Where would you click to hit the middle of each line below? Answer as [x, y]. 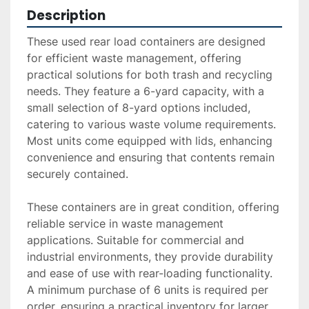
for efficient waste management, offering [134, 58]
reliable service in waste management [125, 224]
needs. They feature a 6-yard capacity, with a [146, 91]
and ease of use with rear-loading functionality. [150, 273]
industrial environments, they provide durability [150, 257]
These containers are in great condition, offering [153, 207]
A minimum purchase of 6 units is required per [148, 290]
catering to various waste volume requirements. [151, 124]
